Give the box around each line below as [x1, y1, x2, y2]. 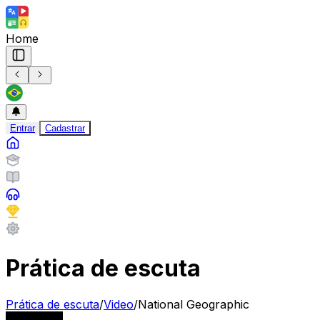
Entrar [10, 123, 35, 134]
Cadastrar [45, 123, 85, 134]
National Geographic [138, 297, 249, 312]
